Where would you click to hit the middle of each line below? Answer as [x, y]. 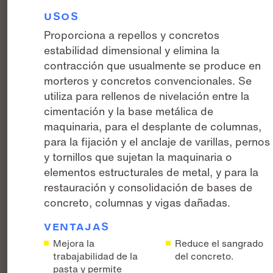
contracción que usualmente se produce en [153, 65]
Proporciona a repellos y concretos [132, 34]
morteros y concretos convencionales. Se [148, 80]
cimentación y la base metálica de [129, 111]
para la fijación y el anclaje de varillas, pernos [157, 141]
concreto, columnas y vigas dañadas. [137, 202]
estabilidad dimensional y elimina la [132, 50]
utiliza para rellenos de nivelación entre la [147, 95]
